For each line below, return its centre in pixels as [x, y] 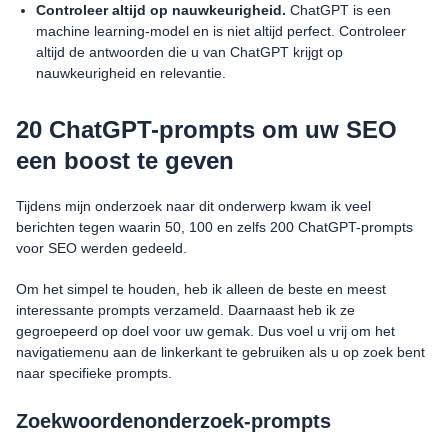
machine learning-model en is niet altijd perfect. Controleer [221, 31]
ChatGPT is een [338, 10]
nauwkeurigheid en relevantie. [131, 73]
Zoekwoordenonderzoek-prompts [173, 421]
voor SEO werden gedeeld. [101, 248]
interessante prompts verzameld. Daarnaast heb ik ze [185, 310]
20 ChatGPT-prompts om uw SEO [206, 130]
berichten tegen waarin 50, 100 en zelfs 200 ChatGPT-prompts [214, 227]
